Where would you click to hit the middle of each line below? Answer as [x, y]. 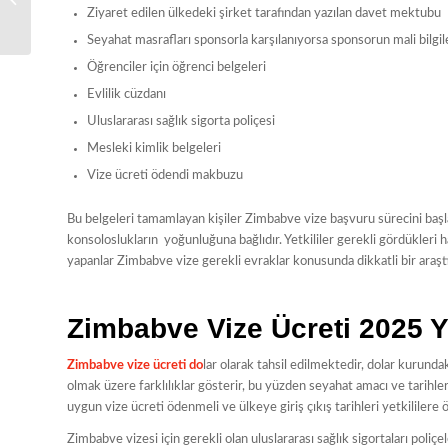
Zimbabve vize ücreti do [135, 365]
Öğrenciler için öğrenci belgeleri [176, 67]
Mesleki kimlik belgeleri [154, 148]
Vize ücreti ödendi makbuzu [165, 175]
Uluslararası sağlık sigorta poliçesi [181, 121]
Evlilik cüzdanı [126, 94]
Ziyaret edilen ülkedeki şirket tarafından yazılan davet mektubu [264, 13]
